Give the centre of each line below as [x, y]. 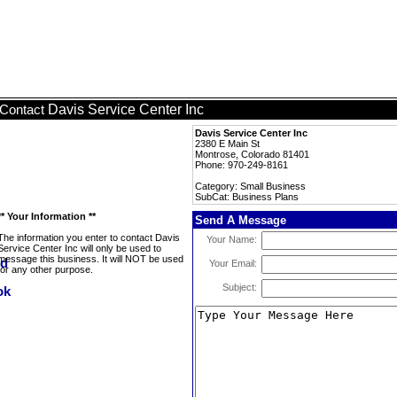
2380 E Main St [227, 144]
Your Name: [232, 239]
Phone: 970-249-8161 [241, 165]
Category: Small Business [250, 186]
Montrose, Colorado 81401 [252, 154]
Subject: [240, 287]
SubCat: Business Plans [247, 197]
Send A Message [241, 220]
